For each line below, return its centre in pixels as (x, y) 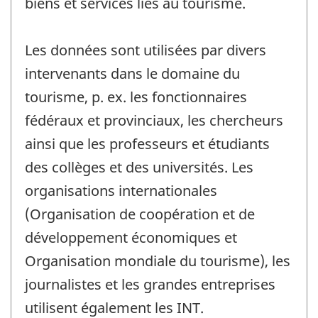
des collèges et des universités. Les (139, 167)
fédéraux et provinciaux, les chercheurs (154, 120)
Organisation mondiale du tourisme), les (158, 261)
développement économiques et (131, 237)
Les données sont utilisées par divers (146, 50)
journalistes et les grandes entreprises (150, 284)
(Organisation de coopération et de (140, 214)
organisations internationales (121, 190)
